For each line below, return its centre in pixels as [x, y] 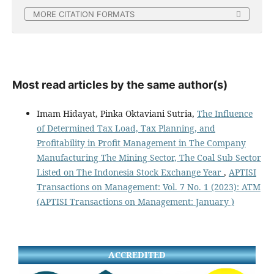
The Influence [224, 114]
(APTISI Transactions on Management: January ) [135, 202]
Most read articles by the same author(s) [120, 85]
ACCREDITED [137, 255]
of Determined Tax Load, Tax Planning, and [126, 128]
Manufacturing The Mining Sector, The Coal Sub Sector [149, 158]
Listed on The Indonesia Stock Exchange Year [130, 172]
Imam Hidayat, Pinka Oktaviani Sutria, [117, 114]
